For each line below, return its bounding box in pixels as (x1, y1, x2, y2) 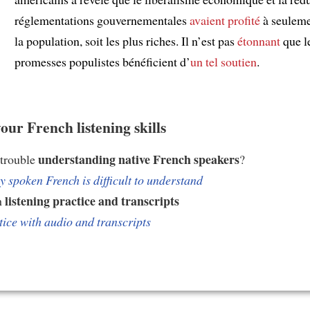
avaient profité (190, 11, 260, 28)
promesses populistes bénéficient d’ (15, 53, 190, 70)
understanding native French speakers (38, 149, 239, 168)
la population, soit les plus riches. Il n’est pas (15, 32, 237, 49)
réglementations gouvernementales (15, 11, 190, 28)
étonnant (237, 32, 280, 49)
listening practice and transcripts (5, 191, 179, 210)
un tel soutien (190, 53, 257, 70)
